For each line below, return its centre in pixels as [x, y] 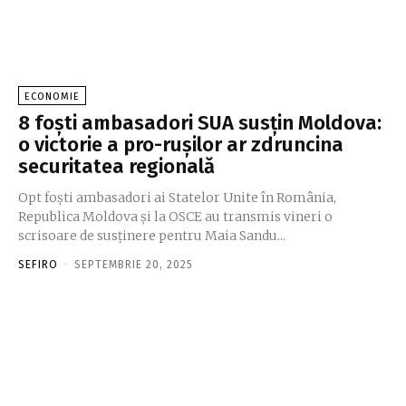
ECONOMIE [52, 96]
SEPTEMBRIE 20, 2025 [134, 264]
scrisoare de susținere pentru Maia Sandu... [152, 235]
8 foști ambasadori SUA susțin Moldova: [200, 122]
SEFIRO [38, 264]
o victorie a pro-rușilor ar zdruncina [181, 144]
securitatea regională [116, 166]
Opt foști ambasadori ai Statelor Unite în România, [177, 197]
